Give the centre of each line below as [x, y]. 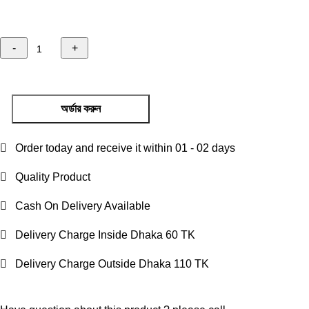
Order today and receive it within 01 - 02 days [121, 148]
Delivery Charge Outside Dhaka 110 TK [108, 263]
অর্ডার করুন [81, 109]
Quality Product [49, 177]
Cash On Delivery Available [79, 206]
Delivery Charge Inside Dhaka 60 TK [101, 235]
